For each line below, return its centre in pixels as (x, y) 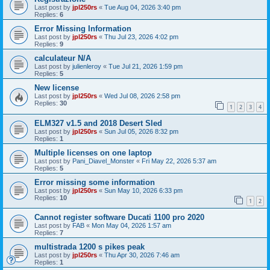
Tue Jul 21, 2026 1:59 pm (146, 66)
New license (57, 88)
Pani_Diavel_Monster (103, 161)
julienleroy (87, 66)
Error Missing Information (83, 29)
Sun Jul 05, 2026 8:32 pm (141, 131)
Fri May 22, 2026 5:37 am (179, 161)
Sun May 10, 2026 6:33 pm (143, 190)
